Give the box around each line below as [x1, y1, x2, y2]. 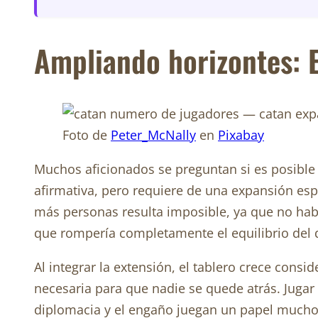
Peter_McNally [111, 126, 196, 144]
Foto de [62, 126, 111, 144]
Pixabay [218, 126, 264, 144]
